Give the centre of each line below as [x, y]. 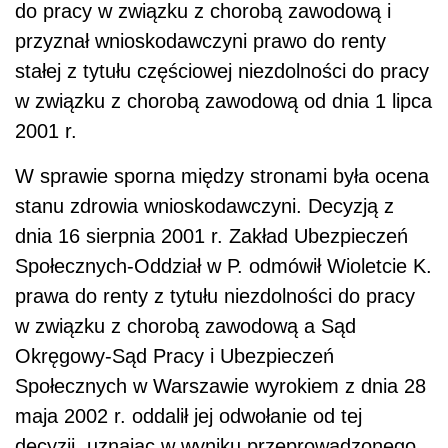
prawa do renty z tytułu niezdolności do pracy [215, 296]
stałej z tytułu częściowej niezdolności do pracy [222, 71]
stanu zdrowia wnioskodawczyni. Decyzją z [204, 206]
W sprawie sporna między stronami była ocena [222, 176]
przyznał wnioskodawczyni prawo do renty [200, 41]
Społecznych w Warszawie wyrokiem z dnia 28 [220, 386]
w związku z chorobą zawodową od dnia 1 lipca [223, 101]
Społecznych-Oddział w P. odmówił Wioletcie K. [223, 266]
